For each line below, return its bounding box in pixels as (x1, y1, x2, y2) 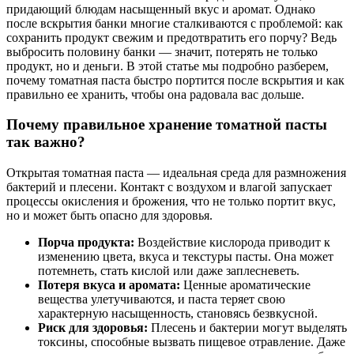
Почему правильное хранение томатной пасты (6, 116, 327, 134)
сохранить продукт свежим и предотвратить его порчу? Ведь (6, 30, 337, 44)
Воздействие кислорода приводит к (134, 235, 330, 250)
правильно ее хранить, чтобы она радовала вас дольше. (6, 87, 304, 101)
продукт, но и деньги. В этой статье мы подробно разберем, (6, 58, 329, 73)
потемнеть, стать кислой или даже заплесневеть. (38, 264, 299, 278)
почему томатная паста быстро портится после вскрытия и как (6, 73, 345, 87)
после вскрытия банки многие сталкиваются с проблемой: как (6, 16, 343, 30)
